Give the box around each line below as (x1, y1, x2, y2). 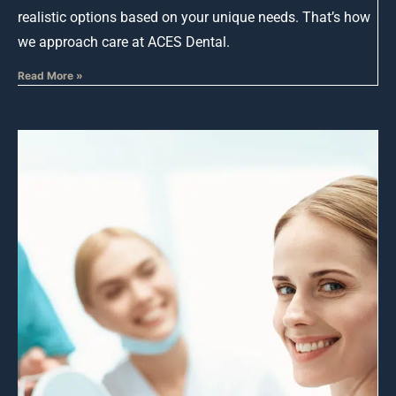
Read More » (18, 69, 83, 83)
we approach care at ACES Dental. (18, 34, 230, 51)
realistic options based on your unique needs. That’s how (18, 9, 370, 27)
